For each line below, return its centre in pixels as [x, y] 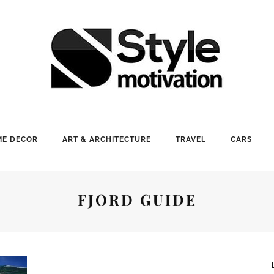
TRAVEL [191, 139]
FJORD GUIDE [137, 199]
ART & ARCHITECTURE [106, 139]
